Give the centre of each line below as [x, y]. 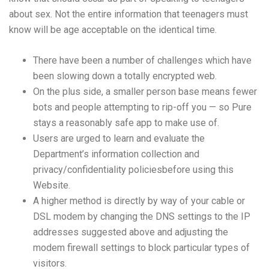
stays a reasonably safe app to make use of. [126, 123]
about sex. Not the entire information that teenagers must [128, 14]
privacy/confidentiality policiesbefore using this [133, 170]
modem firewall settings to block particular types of [141, 248]
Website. [52, 186]
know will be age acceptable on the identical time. [113, 30]
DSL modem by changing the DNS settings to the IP [142, 217]
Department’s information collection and [116, 154]
